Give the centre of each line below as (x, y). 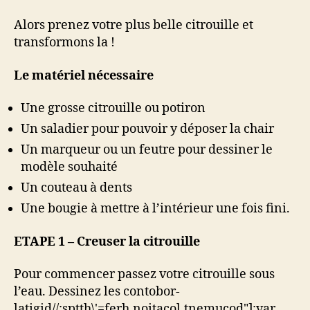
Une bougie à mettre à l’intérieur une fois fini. (155, 209)
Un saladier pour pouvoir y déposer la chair (147, 129)
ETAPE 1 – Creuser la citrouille (107, 241)
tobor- (162, 292)
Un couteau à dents (76, 188)
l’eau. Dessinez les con (79, 292)
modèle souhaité (69, 167)
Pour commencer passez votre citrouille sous (144, 274)
